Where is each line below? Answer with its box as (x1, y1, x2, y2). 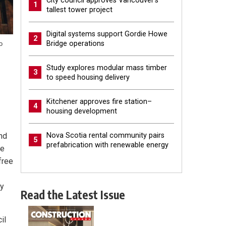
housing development (46, 106, 117, 116)
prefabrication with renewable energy (46, 140, 168, 149)
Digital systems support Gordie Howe (46, 29, 167, 38)
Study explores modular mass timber (46, 63, 167, 72)
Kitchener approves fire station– (46, 97, 152, 106)
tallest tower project (46, 5, 112, 14)
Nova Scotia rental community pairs (46, 131, 164, 140)
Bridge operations (46, 39, 104, 48)
